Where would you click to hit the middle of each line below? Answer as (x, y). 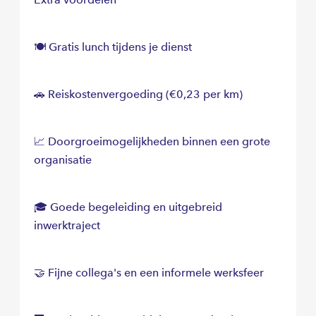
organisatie (63, 160)
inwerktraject (67, 226)
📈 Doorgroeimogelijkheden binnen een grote (152, 142)
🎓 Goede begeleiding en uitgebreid (128, 207)
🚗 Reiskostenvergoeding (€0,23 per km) (138, 95)
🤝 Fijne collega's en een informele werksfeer (149, 273)
